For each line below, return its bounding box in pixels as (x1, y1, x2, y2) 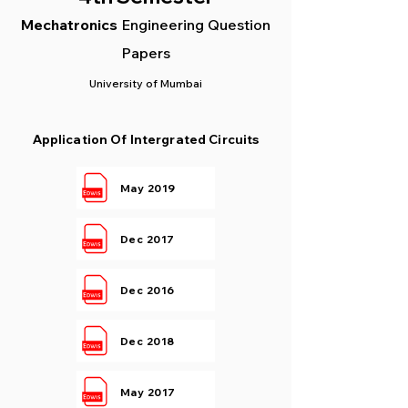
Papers (121, 44, 170, 62)
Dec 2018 (120, 333, 175, 348)
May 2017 (120, 384, 176, 399)
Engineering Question (121, 15, 270, 34)
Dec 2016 (120, 282, 175, 297)
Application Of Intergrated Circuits (32, 131, 260, 148)
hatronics (51, 15, 121, 34)
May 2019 (120, 180, 176, 195)
